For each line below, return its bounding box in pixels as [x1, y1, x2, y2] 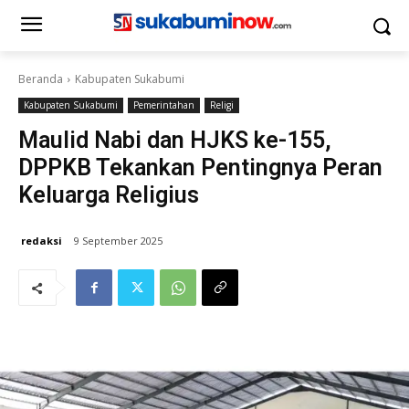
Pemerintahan [133, 99, 194, 111]
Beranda [18, 71, 63, 87]
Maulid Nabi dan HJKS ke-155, [18, 127, 331, 153]
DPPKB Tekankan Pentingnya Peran [18, 154, 383, 181]
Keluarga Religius [18, 182, 199, 208]
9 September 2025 [74, 234, 163, 248]
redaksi [21, 233, 62, 247]
